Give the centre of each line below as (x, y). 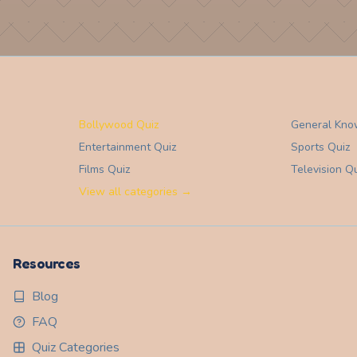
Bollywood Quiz (119, 125)
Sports (307, 147)
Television (316, 169)
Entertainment (115, 147)
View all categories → (136, 192)
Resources (47, 263)
